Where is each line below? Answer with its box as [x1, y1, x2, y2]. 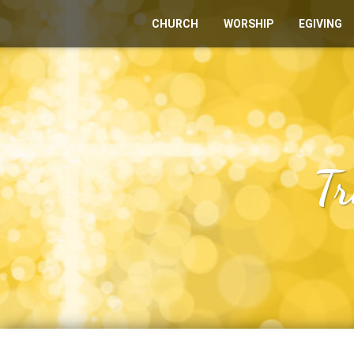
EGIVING [299, 17, 342, 30]
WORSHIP [224, 17, 273, 30]
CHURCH [152, 17, 198, 30]
